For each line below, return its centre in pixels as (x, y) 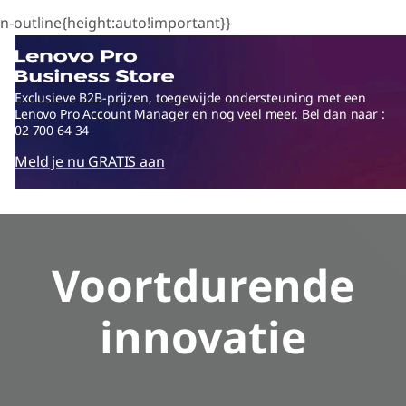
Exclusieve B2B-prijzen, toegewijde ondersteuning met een (191, 97)
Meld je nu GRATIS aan (90, 161)
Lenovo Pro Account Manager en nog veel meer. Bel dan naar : (200, 114)
